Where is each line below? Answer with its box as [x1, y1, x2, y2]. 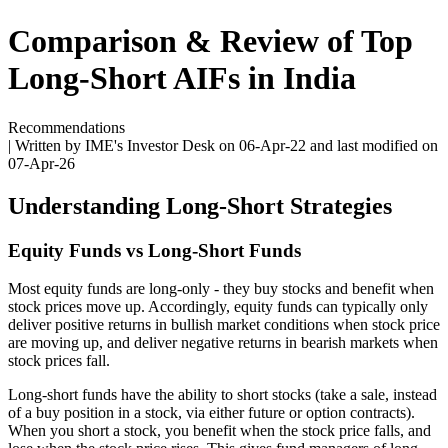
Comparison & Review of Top [8, 23, 413, 60]
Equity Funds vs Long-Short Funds [8, 239, 301, 261]
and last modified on [306, 136, 438, 154]
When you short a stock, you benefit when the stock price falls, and [8, 422, 431, 440]
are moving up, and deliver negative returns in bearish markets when [8, 334, 438, 352]
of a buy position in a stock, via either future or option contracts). [8, 404, 415, 422]
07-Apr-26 [8, 154, 75, 172]
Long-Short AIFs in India [8, 60, 356, 97]
